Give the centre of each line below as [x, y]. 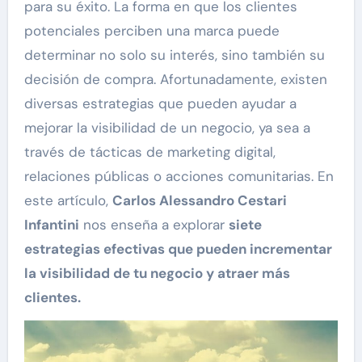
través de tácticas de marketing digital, [149, 152]
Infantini [51, 224]
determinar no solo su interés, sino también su [174, 55]
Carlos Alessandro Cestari [199, 200]
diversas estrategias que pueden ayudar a [160, 103]
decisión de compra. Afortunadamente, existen [175, 79]
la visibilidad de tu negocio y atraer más [157, 273]
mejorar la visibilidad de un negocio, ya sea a [167, 127]
